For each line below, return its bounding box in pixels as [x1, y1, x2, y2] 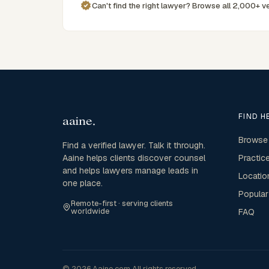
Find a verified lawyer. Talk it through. [62, 140, 205, 151]
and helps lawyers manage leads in [62, 165, 198, 176]
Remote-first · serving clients [70, 198, 173, 208]
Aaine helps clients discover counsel [62, 153, 205, 163]
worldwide [70, 206, 109, 216]
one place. [62, 178, 103, 189]
